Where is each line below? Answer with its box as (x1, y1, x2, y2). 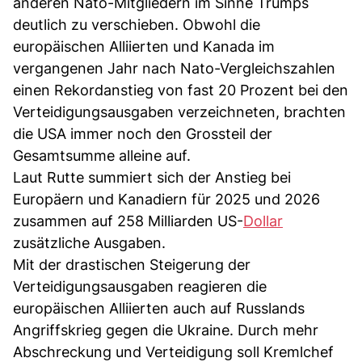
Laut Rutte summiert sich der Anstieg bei (13, 168, 291, 186)
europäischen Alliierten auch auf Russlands (13, 299, 305, 317)
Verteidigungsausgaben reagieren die (13, 277, 267, 295)
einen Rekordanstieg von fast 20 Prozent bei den (13, 81, 348, 99)
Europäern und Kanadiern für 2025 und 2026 (13, 190, 320, 208)
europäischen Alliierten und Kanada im (13, 37, 275, 55)
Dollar (243, 212, 283, 229)
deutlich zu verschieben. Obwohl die (13, 15, 260, 33)
